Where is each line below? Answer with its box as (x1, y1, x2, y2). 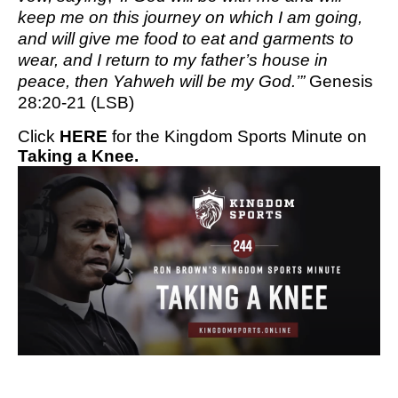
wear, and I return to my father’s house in (18, 51, 328, 70)
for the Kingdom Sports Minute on (107, 127, 367, 147)
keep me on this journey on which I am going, (18, 8, 362, 28)
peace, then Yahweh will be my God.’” (18, 72, 305, 92)
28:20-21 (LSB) (18, 93, 134, 113)
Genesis (305, 72, 373, 92)
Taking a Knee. (18, 147, 139, 166)
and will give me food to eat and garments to (18, 29, 354, 49)
